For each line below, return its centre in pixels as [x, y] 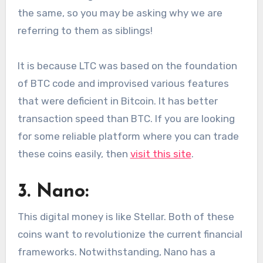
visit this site [161, 154]
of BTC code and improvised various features [123, 83]
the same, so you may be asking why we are [120, 13]
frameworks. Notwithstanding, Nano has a [116, 252]
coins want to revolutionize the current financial [130, 235]
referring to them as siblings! [85, 30]
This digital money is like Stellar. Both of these [126, 217]
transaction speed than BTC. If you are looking [126, 118]
